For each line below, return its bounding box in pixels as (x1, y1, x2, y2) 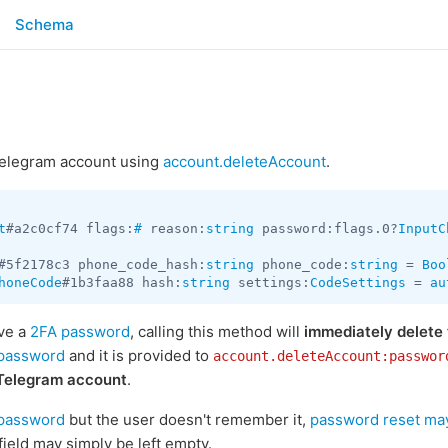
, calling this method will (130, 322, 304, 341)
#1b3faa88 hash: (62, 275, 182, 290)
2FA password (30, 322, 130, 341)
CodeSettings (310, 275, 406, 290)
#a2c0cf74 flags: (6, 221, 134, 236)
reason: (142, 221, 206, 236)
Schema (15, 14, 74, 34)
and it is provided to (65, 346, 213, 365)
